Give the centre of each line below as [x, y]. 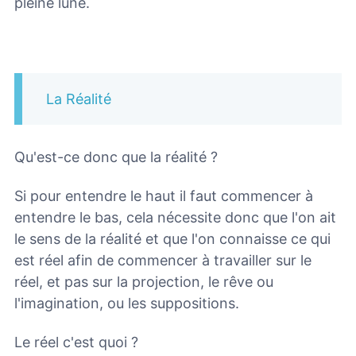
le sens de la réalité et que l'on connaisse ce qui [172, 239]
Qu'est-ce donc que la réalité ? [116, 157]
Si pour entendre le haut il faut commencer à [164, 196]
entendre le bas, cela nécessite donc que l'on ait [175, 218]
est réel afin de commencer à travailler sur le [163, 261]
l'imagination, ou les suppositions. [127, 304]
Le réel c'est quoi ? [76, 342]
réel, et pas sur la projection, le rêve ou [144, 282]
